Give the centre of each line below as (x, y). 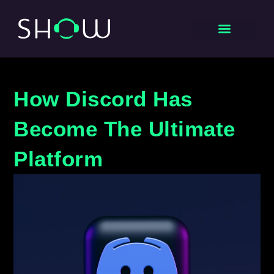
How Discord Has (103, 98)
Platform (58, 158)
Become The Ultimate (124, 128)
